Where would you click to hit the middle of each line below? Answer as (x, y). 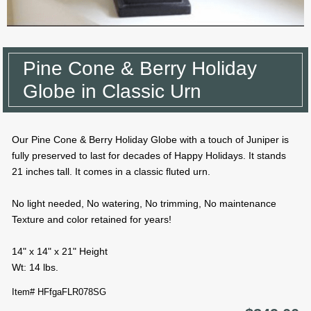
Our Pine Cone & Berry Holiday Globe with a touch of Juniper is (150, 140)
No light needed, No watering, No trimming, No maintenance (144, 204)
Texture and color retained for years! (92, 220)
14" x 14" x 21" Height (60, 252)
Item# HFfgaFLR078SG (59, 292)
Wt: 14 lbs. (35, 268)
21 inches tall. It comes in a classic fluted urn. (111, 172)
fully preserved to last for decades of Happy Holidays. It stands (149, 156)
